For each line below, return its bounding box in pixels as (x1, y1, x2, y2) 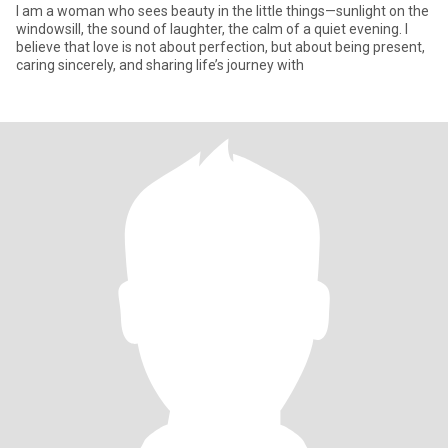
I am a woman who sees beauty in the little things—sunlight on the (16, 3, 429, 19)
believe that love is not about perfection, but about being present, (16, 39, 425, 55)
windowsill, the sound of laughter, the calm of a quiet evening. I (16, 21, 408, 37)
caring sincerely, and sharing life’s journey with (16, 57, 304, 73)
